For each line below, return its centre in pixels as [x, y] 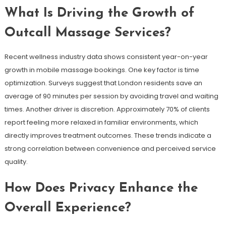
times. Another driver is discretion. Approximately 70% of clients [107, 109]
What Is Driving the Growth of [99, 13]
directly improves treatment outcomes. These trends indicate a [108, 135]
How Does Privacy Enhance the [101, 188]
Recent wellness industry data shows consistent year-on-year [106, 56]
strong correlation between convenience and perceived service [110, 148]
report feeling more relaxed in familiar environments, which [101, 122]
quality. [16, 161]
